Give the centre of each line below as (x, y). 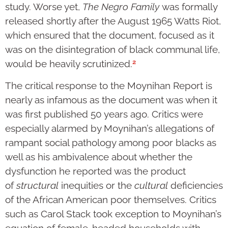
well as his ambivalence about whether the (99, 157)
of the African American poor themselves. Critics (111, 200)
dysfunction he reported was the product (95, 171)
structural (39, 186)
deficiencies (197, 186)
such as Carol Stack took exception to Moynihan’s (113, 214)
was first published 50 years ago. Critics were (104, 114)
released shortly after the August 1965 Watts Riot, (113, 21)
